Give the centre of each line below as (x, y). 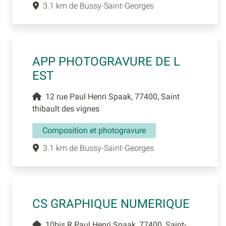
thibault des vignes (66, 109)
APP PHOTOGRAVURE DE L (106, 62)
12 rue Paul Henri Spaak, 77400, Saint (110, 97)
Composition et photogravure (94, 131)
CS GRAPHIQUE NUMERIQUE (111, 204)
